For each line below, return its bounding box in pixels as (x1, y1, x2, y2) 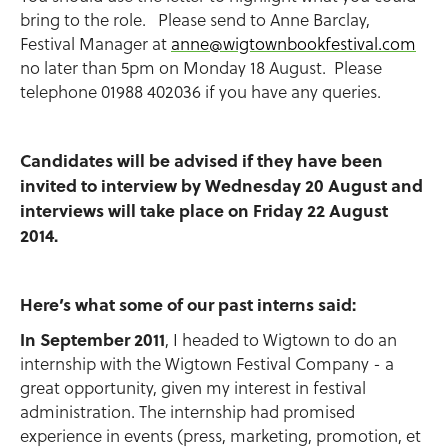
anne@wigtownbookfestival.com (171, 32, 416, 56)
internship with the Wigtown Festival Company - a (20, 352, 394, 376)
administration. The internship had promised (20, 400, 355, 424)
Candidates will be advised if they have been (20, 148, 383, 172)
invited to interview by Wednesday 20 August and (20, 173, 423, 197)
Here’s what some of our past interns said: (20, 292, 356, 316)
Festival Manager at (20, 32, 171, 56)
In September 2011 (20, 327, 165, 351)
